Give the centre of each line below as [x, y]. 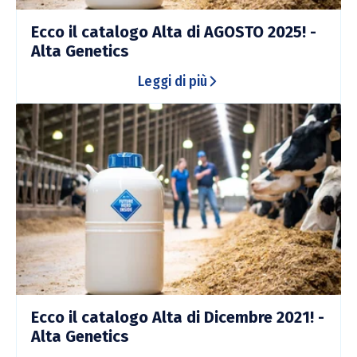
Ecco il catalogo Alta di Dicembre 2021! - [178, 318]
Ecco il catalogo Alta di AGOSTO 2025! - [174, 31]
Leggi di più [172, 81]
